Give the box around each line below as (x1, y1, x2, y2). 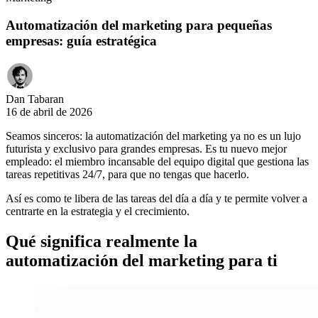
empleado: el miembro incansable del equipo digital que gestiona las (6, 155, 309, 168)
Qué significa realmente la (6, 232, 197, 251)
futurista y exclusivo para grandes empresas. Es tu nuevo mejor (6, 143, 287, 155)
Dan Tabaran (6, 93, 64, 106)
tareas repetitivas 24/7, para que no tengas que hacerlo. (6, 168, 249, 181)
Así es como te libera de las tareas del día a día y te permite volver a (6, 192, 307, 205)
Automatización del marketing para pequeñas (6, 17, 272, 33)
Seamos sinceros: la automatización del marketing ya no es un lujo (6, 130, 301, 143)
